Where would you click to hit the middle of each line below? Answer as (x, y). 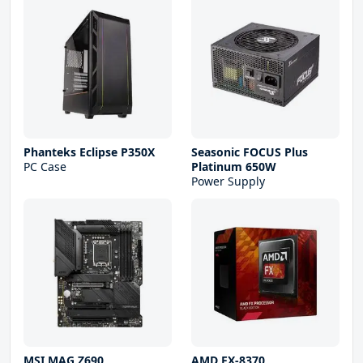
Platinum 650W (234, 167)
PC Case (45, 167)
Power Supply (228, 181)
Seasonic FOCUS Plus (250, 152)
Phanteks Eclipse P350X (89, 152)
